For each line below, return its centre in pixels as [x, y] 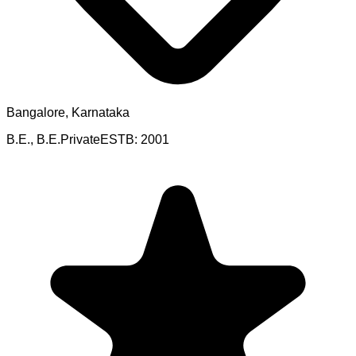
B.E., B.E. [33, 140]
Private [80, 140]
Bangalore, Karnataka [68, 113]
